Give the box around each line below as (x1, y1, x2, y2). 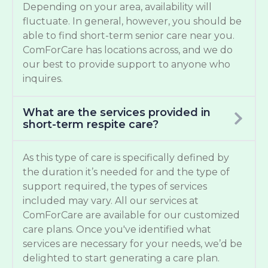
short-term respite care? (23, 118, 159, 132)
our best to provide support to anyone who (23, 59, 230, 71)
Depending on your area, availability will (23, 1, 212, 13)
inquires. (23, 73, 63, 85)
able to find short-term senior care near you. (23, 30, 234, 42)
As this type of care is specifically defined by (23, 152, 229, 164)
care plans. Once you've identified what (23, 224, 211, 236)
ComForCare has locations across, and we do (23, 44, 233, 56)
